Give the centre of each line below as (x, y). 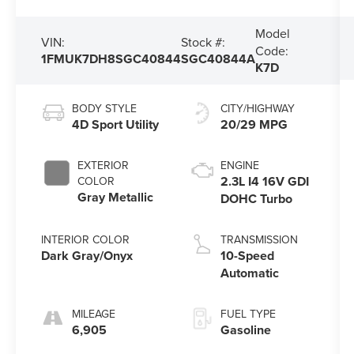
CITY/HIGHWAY (257, 108)
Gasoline (245, 330)
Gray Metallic (116, 197)
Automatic (249, 273)
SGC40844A (218, 59)
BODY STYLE (105, 108)
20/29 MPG (254, 124)
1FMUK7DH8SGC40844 (111, 59)
